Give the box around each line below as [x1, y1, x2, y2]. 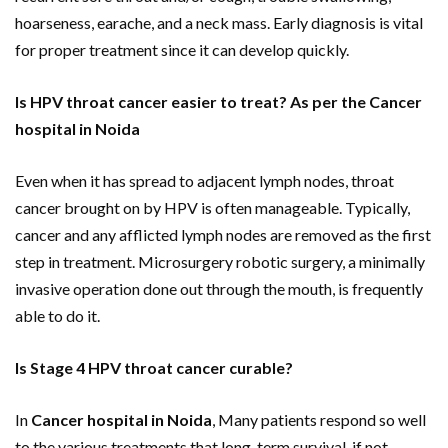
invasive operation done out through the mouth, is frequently [15, 279, 423, 299]
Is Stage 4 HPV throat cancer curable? [15, 358, 293, 378]
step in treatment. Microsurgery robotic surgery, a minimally [15, 252, 425, 272]
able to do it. [15, 306, 100, 326]
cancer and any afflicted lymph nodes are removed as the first [15, 225, 431, 245]
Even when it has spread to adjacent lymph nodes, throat [15, 171, 394, 191]
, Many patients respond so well [212, 410, 426, 430]
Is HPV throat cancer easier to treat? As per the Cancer [15, 92, 422, 112]
